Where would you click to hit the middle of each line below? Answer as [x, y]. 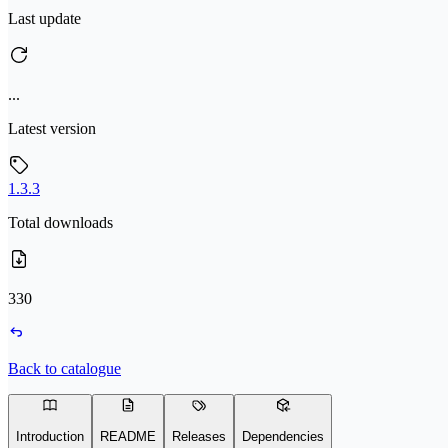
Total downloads [60, 222]
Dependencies [283, 437]
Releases [199, 437]
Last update [44, 18]
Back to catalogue [64, 368]
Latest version [52, 128]
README [128, 437]
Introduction [50, 437]
